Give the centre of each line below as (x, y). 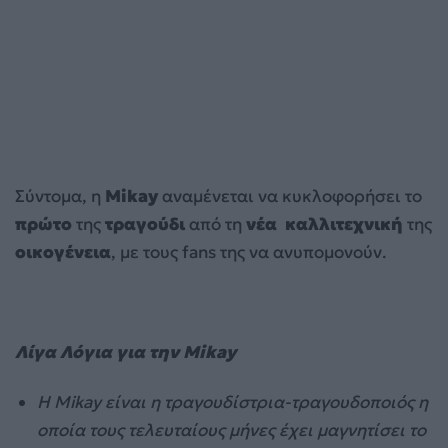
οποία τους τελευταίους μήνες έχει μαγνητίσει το (232, 429)
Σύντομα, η (60, 195)
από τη (215, 223)
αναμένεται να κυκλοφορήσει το (290, 195)
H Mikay (71, 401)
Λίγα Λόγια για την (99, 351)
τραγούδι (145, 223)
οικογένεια (63, 251)
